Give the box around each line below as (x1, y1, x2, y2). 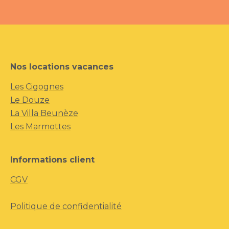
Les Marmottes (10, 121, 71, 131)
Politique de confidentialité (10, 201, 122, 211)
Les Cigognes (10, 81, 63, 91)
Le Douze (10, 95, 50, 105)
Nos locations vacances (10, 61, 113, 72)
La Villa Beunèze (10, 108, 78, 118)
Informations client (10, 154, 95, 165)
